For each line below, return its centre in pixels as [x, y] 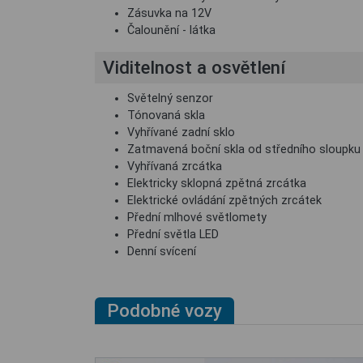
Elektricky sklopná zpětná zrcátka [217, 184]
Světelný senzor [170, 98]
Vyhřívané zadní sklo [181, 132]
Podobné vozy [164, 310]
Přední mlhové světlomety [197, 218]
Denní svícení [162, 252]
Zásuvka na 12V [169, 13]
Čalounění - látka [171, 30]
